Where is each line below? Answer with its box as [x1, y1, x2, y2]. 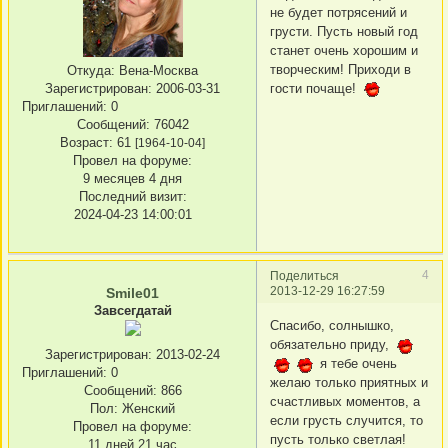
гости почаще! [270, 80, 360, 96]
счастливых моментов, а [270, 394, 420, 410]
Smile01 [106, 284, 159, 301]
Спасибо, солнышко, [270, 318, 394, 334]
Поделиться [270, 268, 339, 282]
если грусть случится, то [270, 413, 423, 429]
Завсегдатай [93, 302, 172, 318]
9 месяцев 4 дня [83, 171, 182, 187]
